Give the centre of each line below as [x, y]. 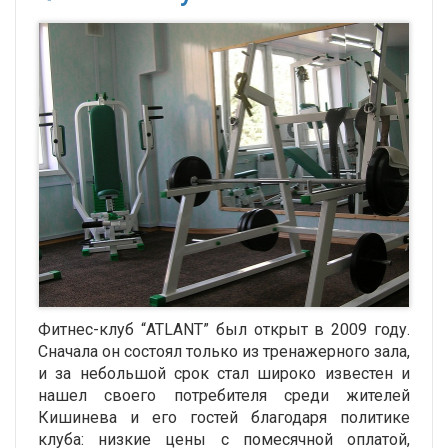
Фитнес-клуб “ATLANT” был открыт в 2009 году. [224, 330]
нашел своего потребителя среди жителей [224, 396]
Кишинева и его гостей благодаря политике [224, 418]
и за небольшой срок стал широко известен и [224, 374]
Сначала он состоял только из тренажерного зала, [224, 352]
